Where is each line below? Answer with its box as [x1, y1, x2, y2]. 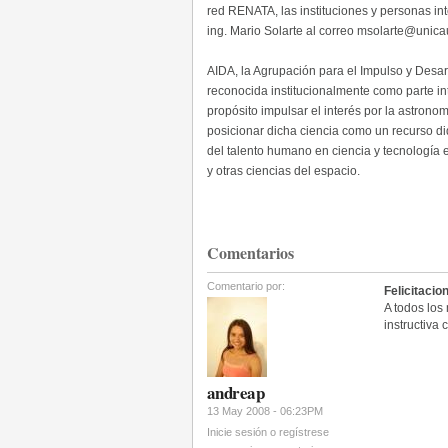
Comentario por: [207, 279, 285, 292]
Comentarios [207, 240, 294, 264]
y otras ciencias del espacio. [207, 163, 360, 178]
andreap [207, 380, 265, 406]
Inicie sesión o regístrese [207, 425, 329, 438]
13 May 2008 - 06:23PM [207, 405, 323, 418]
